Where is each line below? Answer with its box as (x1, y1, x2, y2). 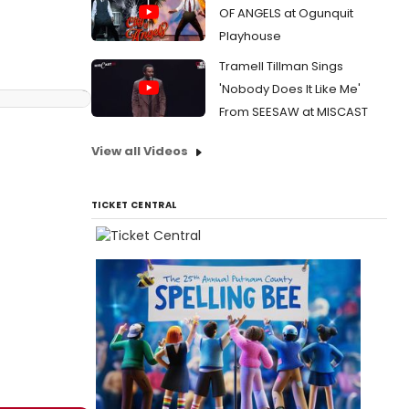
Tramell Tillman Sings (219, 58, 343, 75)
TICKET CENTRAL (91, 198, 177, 212)
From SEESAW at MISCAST (219, 103, 368, 121)
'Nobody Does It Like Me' (219, 80, 361, 98)
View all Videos (91, 142, 188, 160)
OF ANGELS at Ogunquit (219, 5, 353, 22)
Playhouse (219, 27, 281, 45)
